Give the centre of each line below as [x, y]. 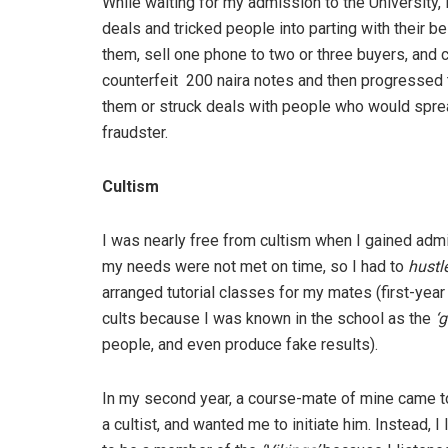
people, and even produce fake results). [240, 345]
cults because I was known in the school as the [268, 319]
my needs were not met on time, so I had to [255, 267]
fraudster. [135, 133]
